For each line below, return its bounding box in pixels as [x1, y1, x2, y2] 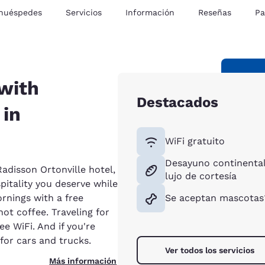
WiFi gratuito [165, 135, 225, 147]
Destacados [137, 93, 219, 111]
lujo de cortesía [165, 170, 237, 182]
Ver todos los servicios [165, 245, 255, 255]
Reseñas [198, 7, 231, 17]
